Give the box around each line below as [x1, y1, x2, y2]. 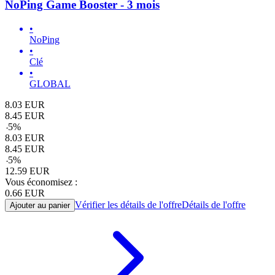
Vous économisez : [5, 177, 77, 188]
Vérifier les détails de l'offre [75, 199, 182, 211]
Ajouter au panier [10, 201, 70, 211]
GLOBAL [29, 79, 71, 90]
